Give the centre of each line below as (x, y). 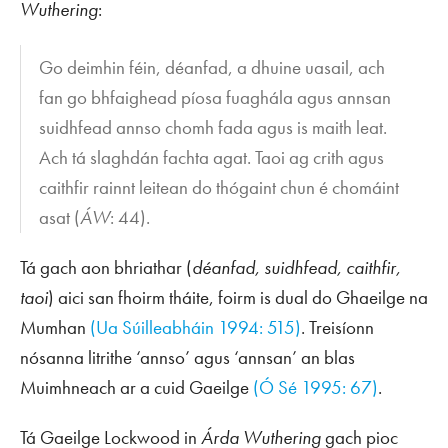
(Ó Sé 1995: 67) (315, 388)
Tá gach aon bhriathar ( (106, 268)
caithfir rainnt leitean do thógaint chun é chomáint (219, 188)
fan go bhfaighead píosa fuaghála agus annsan (215, 98)
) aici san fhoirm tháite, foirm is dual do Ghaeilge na (238, 298)
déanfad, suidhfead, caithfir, (296, 268)
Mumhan (55, 328)
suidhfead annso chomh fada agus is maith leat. (213, 128)
